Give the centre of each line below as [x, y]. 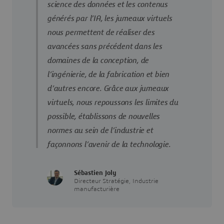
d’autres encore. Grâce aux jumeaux [108, 89]
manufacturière [97, 189]
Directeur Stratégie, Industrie [116, 181]
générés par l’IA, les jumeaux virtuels [109, 19]
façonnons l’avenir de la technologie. [109, 145]
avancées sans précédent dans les [104, 47]
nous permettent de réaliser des [101, 33]
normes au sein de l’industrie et [100, 131]
